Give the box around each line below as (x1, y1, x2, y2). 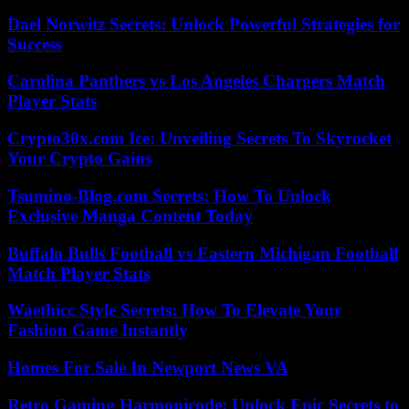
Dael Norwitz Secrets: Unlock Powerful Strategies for (7, 14, 400, 34)
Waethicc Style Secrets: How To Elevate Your (7, 300, 341, 320)
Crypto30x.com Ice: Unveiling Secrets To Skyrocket (7, 129, 392, 149)
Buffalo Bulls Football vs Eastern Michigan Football (7, 243, 398, 263)
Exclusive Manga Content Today (7, 205, 253, 225)
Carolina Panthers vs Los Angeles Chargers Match (7, 71, 385, 91)
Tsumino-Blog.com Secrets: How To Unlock (7, 185, 331, 205)
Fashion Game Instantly (7, 320, 188, 341)
